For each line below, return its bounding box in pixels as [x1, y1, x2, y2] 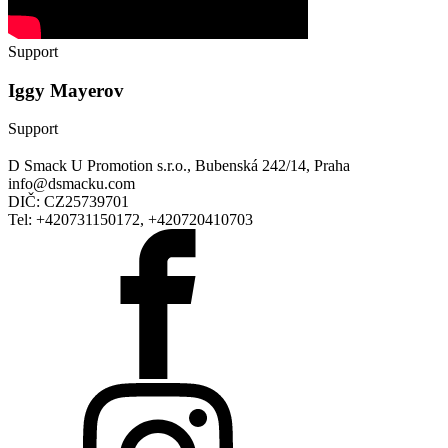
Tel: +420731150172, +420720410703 [8, 210, 253, 228]
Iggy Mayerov [8, 79, 124, 101]
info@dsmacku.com [8, 174, 135, 192]
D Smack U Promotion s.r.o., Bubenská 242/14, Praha [8, 156, 350, 174]
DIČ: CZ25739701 [8, 192, 129, 210]
